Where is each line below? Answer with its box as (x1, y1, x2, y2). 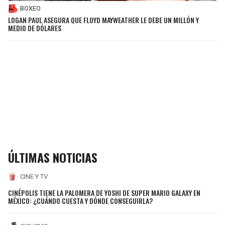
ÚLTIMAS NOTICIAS (8, 148, 97, 166)
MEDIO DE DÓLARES (8, 22, 61, 33)
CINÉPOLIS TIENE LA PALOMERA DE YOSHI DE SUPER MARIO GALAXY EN (8, 187, 200, 198)
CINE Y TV (20, 173, 48, 181)
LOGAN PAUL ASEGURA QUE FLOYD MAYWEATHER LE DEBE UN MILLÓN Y (8, 14, 199, 25)
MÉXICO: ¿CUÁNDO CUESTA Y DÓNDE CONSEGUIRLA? (8, 195, 153, 206)
